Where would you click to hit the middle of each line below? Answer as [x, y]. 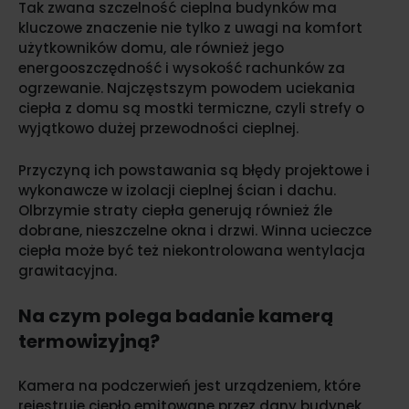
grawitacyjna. [68, 271]
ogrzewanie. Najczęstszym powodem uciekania [187, 89]
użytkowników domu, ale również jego [151, 48]
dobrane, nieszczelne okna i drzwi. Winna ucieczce [195, 231]
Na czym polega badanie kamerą [176, 316]
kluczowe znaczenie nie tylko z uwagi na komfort [190, 28]
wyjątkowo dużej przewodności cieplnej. [158, 129]
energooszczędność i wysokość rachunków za [182, 68]
